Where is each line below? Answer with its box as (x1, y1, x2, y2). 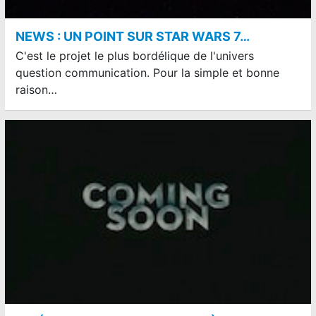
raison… (16, 83, 57, 97)
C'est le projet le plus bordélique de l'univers (16, 49, 254, 63)
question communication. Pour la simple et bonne (16, 66, 279, 80)
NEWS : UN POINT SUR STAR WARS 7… (16, 29, 250, 44)
